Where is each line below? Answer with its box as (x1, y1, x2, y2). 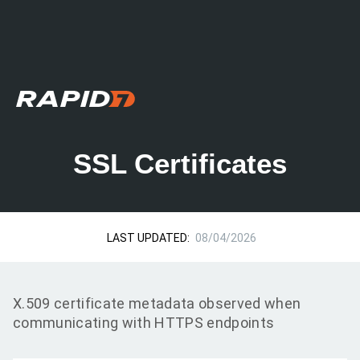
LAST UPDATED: (107, 231, 190, 244)
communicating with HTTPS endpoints (13, 314, 275, 331)
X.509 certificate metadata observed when (13, 295, 301, 312)
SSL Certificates (73, 148, 287, 179)
